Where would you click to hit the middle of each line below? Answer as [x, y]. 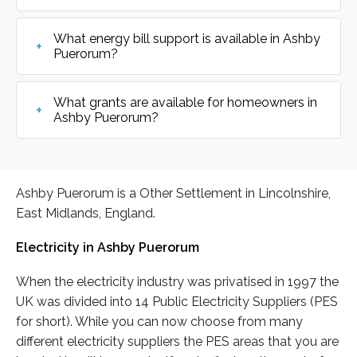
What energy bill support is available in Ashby [187, 38]
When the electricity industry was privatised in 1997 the [177, 282]
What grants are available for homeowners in [186, 102]
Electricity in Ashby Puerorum [108, 247]
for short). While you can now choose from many [159, 322]
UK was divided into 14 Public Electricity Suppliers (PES [177, 302]
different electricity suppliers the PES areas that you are [177, 342]
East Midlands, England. [86, 213]
